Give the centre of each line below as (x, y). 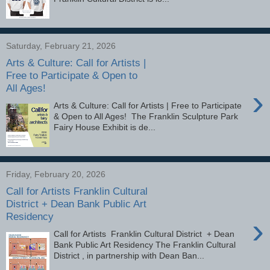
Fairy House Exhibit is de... (105, 127)
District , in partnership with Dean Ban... (129, 255)
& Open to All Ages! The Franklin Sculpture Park (146, 116)
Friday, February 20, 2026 (56, 174)
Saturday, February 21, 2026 (61, 46)
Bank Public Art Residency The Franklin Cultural (145, 244)
